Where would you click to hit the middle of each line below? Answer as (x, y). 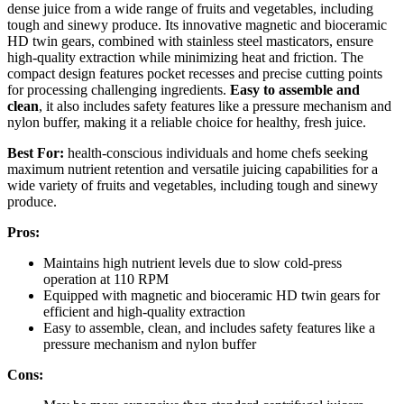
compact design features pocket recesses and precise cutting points (195, 73)
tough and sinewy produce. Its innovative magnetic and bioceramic (197, 24)
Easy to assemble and (295, 89)
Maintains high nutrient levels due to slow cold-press (193, 262)
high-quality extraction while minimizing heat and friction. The (185, 57)
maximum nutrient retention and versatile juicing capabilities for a (193, 169)
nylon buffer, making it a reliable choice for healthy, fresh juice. (187, 122)
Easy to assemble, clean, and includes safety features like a (209, 327)
